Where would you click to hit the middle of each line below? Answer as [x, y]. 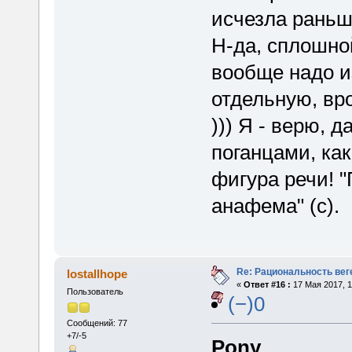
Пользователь [95, 291]
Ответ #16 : [267, 284]
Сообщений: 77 [97, 323]
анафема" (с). [275, 205]
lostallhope [97, 273]
